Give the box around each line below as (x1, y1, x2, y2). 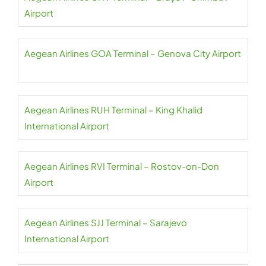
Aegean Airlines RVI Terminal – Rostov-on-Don (24, 160, 219, 172)
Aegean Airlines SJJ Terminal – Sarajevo (24, 217, 187, 228)
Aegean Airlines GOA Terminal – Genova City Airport (24, 47, 241, 59)
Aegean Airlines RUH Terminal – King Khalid (24, 104, 202, 115)
